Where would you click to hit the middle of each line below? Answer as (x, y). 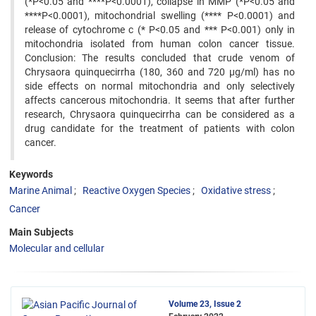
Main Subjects (41, 232)
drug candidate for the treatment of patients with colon (160, 128)
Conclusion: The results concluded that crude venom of (160, 58)
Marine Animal (41, 190)
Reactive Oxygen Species (136, 190)
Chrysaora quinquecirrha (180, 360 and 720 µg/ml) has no (160, 72)
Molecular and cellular (57, 248)
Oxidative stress (236, 190)
